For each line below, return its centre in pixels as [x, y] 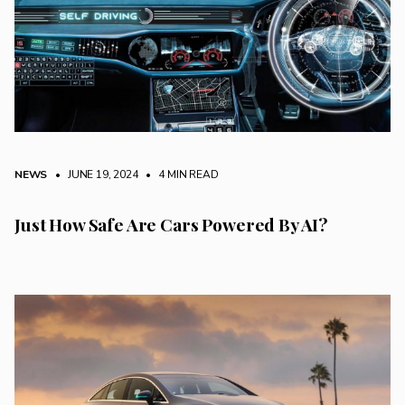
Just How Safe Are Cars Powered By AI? [171, 225]
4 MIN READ [187, 175]
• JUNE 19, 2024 [94, 175]
